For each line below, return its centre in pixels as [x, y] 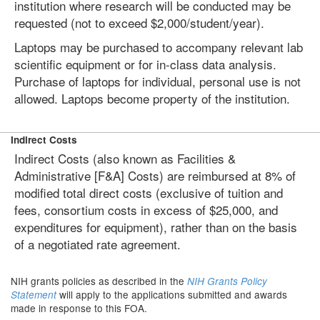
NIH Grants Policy [227, 281]
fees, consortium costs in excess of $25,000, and [146, 210]
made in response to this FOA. [79, 308]
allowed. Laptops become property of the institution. [152, 98]
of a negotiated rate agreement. [97, 244]
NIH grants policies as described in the [99, 281]
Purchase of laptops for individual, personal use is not [157, 81]
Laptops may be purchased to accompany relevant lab [159, 47]
